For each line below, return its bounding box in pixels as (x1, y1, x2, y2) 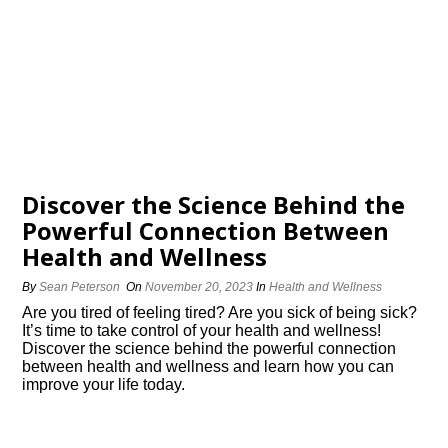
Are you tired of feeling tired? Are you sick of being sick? (22, 304, 418, 321)
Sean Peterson (39, 280, 121, 294)
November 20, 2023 (145, 280, 254, 294)
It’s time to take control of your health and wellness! (22, 322, 382, 339)
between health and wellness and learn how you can (22, 358, 395, 375)
